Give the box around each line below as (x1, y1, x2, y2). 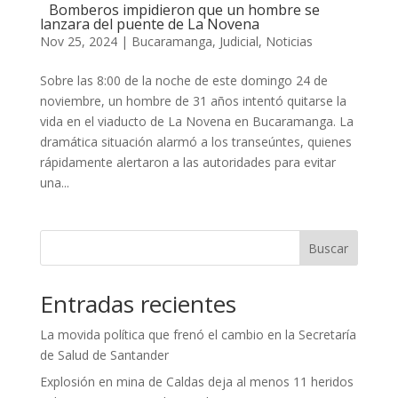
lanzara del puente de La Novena (39, 14, 259, 35)
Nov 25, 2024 (39, 33, 117, 51)
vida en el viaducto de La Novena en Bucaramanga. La (39, 113, 354, 131)
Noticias (265, 33, 313, 51)
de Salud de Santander (39, 346, 169, 364)
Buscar (308, 240, 349, 258)
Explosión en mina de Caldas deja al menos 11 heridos (39, 373, 354, 391)
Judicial (219, 33, 259, 51)
